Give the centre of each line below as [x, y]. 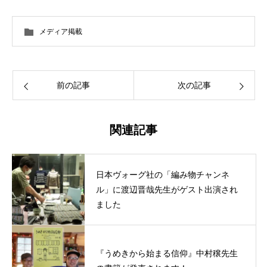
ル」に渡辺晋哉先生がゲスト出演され [167, 190]
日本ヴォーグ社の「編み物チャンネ [163, 175]
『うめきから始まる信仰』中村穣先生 [167, 253]
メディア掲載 [61, 31]
